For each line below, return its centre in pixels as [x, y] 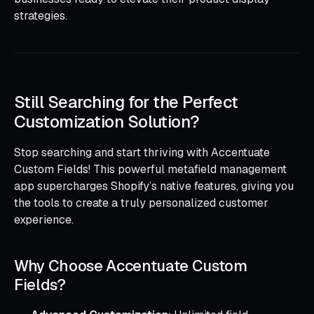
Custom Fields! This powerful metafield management [150, 169]
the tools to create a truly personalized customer [141, 203]
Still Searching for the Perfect [126, 102]
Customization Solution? [107, 121]
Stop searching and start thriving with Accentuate [142, 152]
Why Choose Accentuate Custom [131, 265]
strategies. [41, 15]
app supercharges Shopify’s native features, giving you [154, 186]
